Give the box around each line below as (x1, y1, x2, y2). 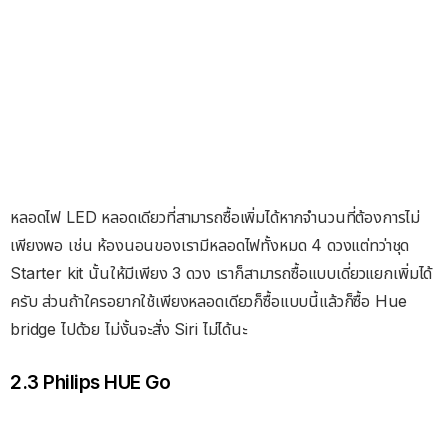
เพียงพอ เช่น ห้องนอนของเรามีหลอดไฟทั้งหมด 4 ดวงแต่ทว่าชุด (10, 235, 410, 256)
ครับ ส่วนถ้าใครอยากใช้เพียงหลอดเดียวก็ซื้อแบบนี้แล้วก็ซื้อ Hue (10, 291, 407, 312)
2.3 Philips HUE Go (10, 370, 171, 394)
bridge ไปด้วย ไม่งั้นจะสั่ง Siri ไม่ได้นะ (10, 319, 247, 340)
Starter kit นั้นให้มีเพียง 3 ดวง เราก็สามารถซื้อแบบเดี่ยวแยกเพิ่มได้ (10, 263, 433, 284)
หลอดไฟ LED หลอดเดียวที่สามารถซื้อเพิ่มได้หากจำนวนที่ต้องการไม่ (10, 207, 421, 228)
